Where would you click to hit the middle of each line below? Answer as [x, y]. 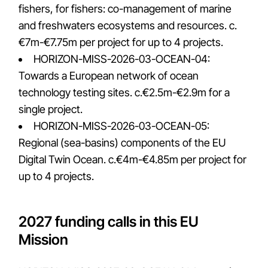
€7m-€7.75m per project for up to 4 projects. [121, 42]
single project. [51, 109]
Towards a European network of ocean [109, 76]
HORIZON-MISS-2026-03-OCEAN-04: [122, 59]
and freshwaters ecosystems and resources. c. [128, 25]
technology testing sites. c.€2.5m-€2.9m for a [124, 92]
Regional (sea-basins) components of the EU [123, 143]
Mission [44, 240]
